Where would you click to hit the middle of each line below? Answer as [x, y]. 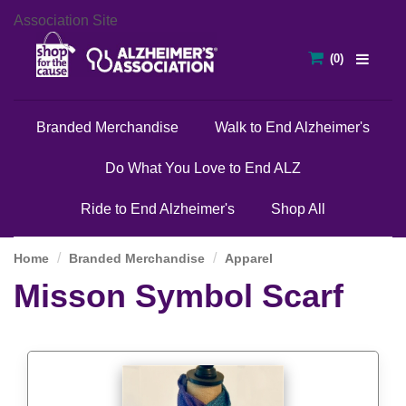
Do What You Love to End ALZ [203, 169]
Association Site [66, 20]
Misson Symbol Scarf [179, 295]
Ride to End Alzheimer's [158, 209]
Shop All [298, 209]
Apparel [249, 258]
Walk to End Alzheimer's [292, 128]
